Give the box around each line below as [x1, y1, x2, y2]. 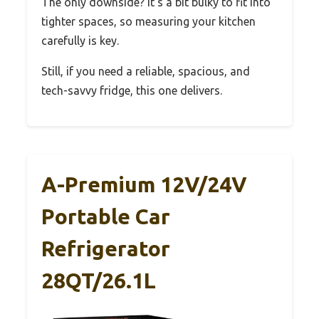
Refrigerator [41, 236, 170, 261]
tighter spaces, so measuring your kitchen [41, 15, 256, 28]
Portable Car [41, 204, 170, 229]
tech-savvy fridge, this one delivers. [41, 84, 222, 98]
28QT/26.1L [41, 268, 156, 293]
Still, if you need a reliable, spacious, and [41, 65, 250, 78]
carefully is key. [41, 34, 119, 48]
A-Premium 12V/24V [41, 172, 247, 197]
